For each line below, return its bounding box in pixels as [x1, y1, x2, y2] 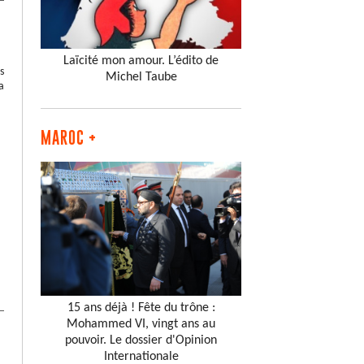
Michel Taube [105, 70, 177, 84]
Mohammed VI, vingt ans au [67, 317, 215, 331]
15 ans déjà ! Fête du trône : [67, 301, 215, 314]
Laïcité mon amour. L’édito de [63, 54, 219, 67]
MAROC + [41, 128, 97, 147]
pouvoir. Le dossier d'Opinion [65, 333, 217, 347]
